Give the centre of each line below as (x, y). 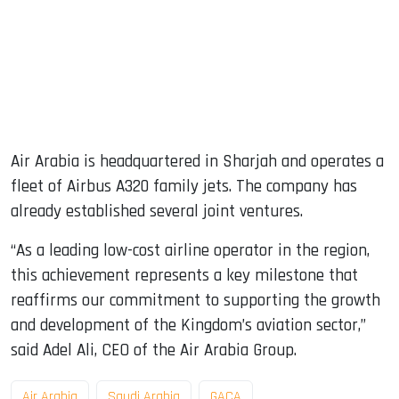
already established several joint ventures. (157, 211)
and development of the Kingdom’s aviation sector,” (188, 325)
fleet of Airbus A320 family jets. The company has (184, 186)
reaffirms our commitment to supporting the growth (195, 300)
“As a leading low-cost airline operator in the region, (190, 250)
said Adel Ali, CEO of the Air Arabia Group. (154, 350)
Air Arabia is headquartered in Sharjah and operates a (197, 161)
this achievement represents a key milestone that (184, 275)
